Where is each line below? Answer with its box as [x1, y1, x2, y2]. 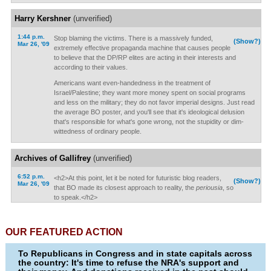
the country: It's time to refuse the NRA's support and [18, 258, 240, 267]
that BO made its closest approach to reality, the [53, 184, 196, 191]
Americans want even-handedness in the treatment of [53, 79, 211, 87]
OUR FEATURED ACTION [5, 227, 123, 237]
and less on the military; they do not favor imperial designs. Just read [53, 99, 255, 106]
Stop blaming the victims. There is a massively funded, [53, 34, 213, 42]
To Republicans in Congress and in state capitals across [18, 249, 253, 258]
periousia [195, 184, 223, 191]
